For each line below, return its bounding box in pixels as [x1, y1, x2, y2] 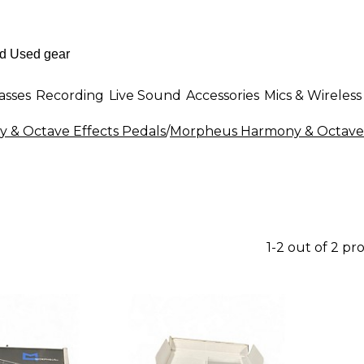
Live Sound [109, 87, 181, 103]
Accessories [186, 87, 259, 103]
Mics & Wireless [264, 87, 362, 103]
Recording [36, 87, 104, 103]
